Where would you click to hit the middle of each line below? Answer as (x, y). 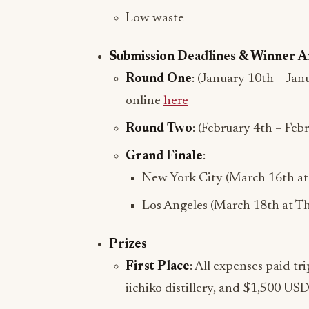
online (144, 101)
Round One (159, 79)
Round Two (159, 129)
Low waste (155, 18)
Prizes (128, 245)
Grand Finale (164, 156)
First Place (158, 267)
